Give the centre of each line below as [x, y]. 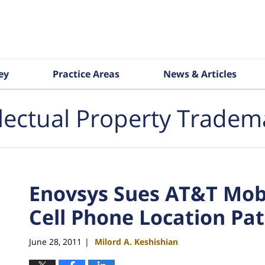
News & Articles [200, 74]
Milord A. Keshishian [136, 241]
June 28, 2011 [55, 241]
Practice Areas [86, 74]
